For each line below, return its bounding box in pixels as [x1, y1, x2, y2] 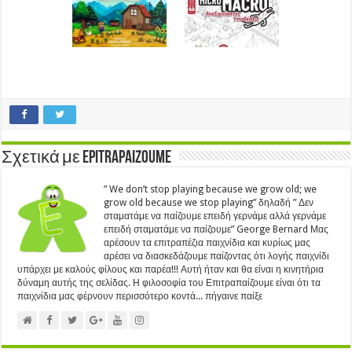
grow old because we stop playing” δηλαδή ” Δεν [104, 196, 314, 208]
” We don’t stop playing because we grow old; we [104, 183, 317, 195]
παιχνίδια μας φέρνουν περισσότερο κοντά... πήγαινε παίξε [17, 290, 263, 302]
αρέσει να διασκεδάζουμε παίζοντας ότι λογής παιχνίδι [104, 250, 330, 262]
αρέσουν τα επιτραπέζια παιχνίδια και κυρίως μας [104, 236, 311, 248]
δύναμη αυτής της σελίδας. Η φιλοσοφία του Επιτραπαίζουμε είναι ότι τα [17, 277, 321, 288]
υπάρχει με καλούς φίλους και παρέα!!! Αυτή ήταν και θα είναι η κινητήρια [17, 263, 324, 275]
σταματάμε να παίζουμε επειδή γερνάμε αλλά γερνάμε [104, 210, 327, 222]
